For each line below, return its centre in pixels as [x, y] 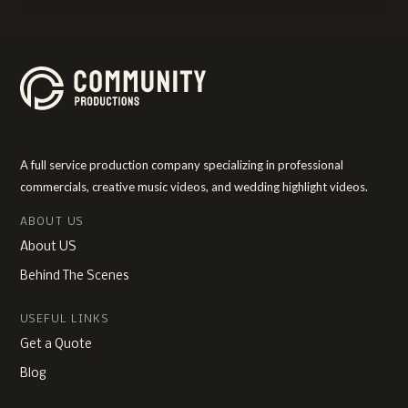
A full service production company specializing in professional [182, 165]
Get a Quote [56, 345]
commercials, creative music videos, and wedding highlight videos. [194, 187]
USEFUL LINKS [65, 320]
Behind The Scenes [74, 276]
